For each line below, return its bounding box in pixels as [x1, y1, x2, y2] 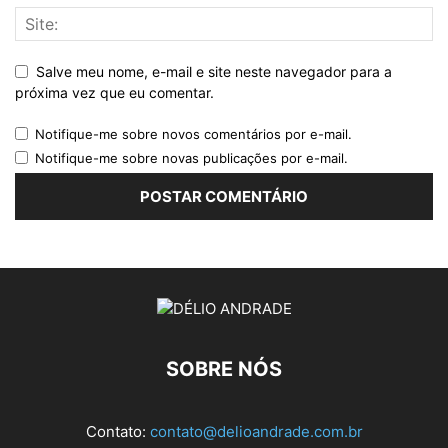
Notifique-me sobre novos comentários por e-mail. [35, 125, 352, 142]
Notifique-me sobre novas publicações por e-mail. [35, 149, 348, 166]
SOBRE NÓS [166, 356, 282, 381]
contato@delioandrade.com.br [149, 421, 363, 441]
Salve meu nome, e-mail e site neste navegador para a [36, 62, 392, 80]
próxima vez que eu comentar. [15, 83, 214, 101]
